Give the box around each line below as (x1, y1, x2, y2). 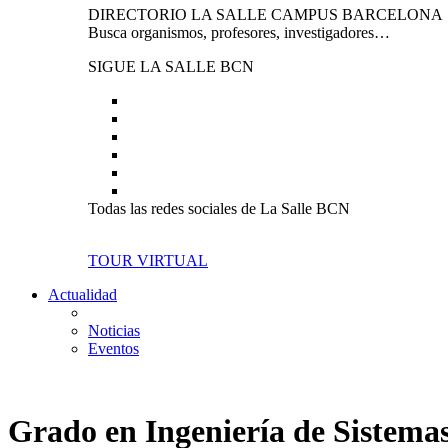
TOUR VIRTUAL (88, 252, 208, 269)
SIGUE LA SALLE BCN (88, 58, 254, 75)
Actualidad (48, 286, 117, 303)
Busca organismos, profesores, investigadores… (88, 24, 390, 41)
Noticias (88, 322, 140, 339)
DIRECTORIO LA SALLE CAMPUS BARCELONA (88, 6, 443, 23)
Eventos (88, 340, 139, 357)
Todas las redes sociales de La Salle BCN (88, 200, 350, 217)
